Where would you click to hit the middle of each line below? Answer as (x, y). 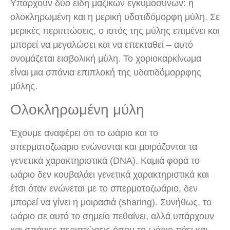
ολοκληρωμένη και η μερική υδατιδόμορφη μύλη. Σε (115, 17)
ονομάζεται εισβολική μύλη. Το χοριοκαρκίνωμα (106, 59)
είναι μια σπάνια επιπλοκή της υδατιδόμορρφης (106, 73)
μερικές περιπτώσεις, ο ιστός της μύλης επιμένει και (115, 31)
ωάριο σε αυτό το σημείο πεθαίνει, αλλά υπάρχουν (112, 216)
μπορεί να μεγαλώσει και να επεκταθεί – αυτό (102, 45)
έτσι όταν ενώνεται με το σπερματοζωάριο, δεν (104, 188)
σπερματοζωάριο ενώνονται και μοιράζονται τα (104, 147)
